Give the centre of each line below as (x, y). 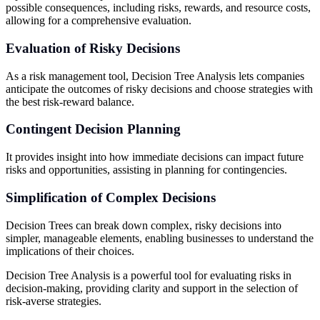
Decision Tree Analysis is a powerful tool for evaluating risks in (149, 275)
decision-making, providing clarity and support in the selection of (152, 288)
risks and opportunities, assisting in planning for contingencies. (146, 170)
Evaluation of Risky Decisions (93, 48)
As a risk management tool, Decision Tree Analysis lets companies (155, 76)
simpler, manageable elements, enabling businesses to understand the (160, 238)
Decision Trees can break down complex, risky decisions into (144, 225)
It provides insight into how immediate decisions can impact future (155, 157)
